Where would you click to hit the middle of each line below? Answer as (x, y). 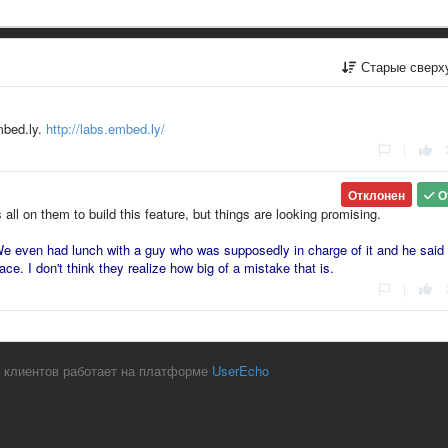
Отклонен (376, 194)
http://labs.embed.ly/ (105, 128)
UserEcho (241, 370)
